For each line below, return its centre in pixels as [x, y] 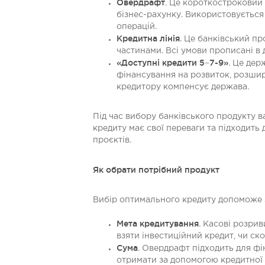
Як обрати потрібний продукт [156, 170]
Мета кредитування [158, 224]
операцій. [137, 27]
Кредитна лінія [148, 38]
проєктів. [112, 140]
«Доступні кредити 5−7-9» [172, 63]
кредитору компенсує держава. [183, 87]
